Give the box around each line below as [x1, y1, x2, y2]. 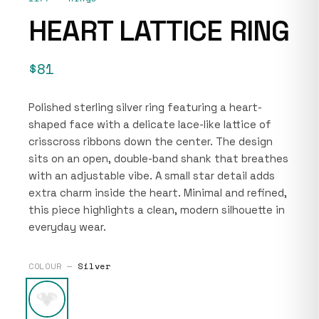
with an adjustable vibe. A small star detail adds [28, 168, 275, 182]
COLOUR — [28, 259, 78, 272]
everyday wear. [28, 219, 106, 234]
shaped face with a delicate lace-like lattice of [28, 117, 271, 131]
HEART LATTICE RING [28, 12, 290, 49]
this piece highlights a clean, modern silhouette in [28, 202, 285, 216]
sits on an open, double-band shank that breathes [28, 151, 288, 165]
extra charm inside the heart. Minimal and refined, [28, 185, 287, 199]
